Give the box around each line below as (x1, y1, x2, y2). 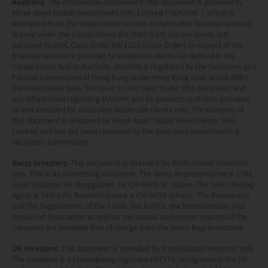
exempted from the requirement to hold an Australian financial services (12, 17, 252, 29)
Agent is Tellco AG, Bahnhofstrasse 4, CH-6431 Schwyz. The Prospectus (12, 189, 249, 200)
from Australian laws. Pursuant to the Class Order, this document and (12, 82, 245, 93)
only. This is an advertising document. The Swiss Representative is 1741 (12, 167, 252, 179)
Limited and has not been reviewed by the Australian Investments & (12, 125, 240, 136)
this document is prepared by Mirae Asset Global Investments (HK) (12, 114, 235, 126)
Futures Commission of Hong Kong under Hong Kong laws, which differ (12, 71, 249, 83)
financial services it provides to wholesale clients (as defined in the (12, 50, 235, 61)
